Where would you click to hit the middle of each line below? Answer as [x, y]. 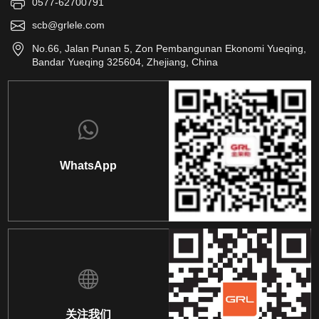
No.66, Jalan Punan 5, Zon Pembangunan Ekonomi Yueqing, [169, 48]
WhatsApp [89, 165]
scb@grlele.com [68, 25]
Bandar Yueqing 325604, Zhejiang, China [125, 62]
